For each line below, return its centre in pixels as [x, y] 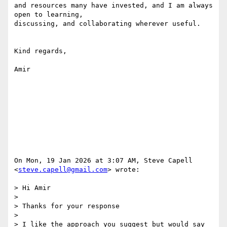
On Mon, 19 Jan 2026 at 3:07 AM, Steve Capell [103, 161]
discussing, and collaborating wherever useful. [107, 24]
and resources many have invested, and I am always [113, 6]
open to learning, [49, 15]
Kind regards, [41, 51]
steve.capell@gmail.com [63, 170]
